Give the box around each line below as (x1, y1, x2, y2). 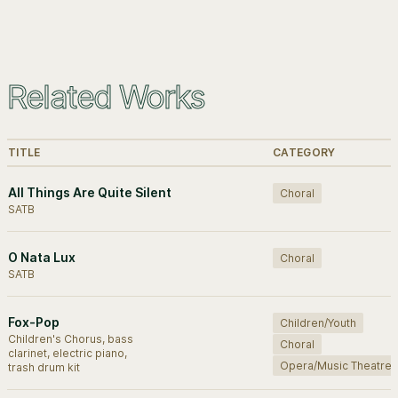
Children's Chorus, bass (8, 332, 133, 346)
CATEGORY (273, 146, 336, 159)
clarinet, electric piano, (8, 346, 127, 360)
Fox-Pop (8, 314, 60, 330)
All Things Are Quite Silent (8, 185, 171, 200)
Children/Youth (280, 316, 356, 330)
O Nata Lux (8, 250, 76, 265)
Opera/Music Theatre (280, 359, 392, 372)
